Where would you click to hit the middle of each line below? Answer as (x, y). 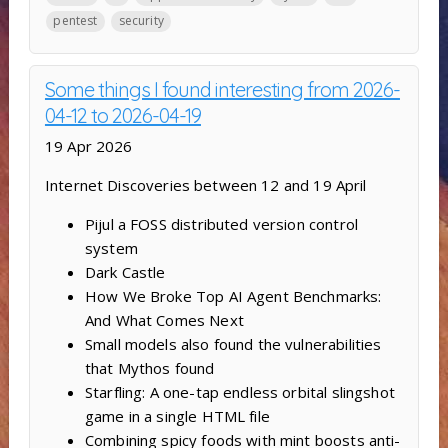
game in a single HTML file (177, 416)
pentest (75, 21)
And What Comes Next (164, 320)
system (111, 248)
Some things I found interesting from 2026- (222, 90)
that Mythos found (149, 368)
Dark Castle (125, 272)
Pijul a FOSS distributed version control (221, 224)
